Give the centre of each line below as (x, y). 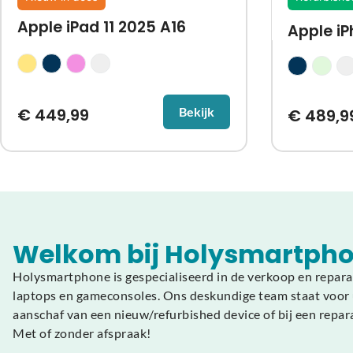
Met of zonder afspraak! (82, 333)
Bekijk (197, 112)
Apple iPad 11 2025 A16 (101, 27)
